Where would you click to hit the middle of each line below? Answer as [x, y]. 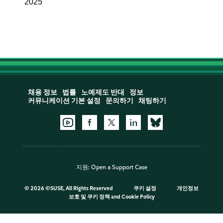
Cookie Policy [138, 197]
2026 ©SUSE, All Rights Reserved [72, 189]
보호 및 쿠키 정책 [89, 197]
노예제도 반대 [103, 92]
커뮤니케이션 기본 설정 [64, 101]
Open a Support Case [119, 167]
